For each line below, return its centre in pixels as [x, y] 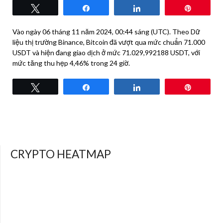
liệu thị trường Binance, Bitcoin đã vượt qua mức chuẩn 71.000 [109, 42]
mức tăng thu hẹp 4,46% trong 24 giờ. [71, 63]
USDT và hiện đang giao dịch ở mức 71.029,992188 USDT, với [106, 53]
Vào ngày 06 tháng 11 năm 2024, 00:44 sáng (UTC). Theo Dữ [106, 32]
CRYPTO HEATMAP [61, 154]
